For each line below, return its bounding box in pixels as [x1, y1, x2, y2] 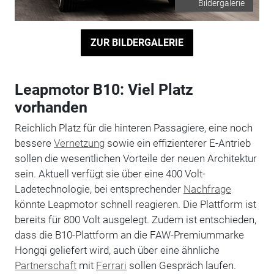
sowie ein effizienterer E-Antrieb [104, 136, 251, 149]
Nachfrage [183, 182, 231, 195]
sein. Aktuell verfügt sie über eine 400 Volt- [14, 167, 206, 180]
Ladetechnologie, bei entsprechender [14, 182, 183, 195]
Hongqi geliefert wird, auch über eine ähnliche [14, 243, 220, 256]
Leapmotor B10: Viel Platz [14, 80, 193, 98]
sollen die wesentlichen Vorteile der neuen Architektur [14, 152, 257, 165]
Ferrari [95, 259, 127, 272]
